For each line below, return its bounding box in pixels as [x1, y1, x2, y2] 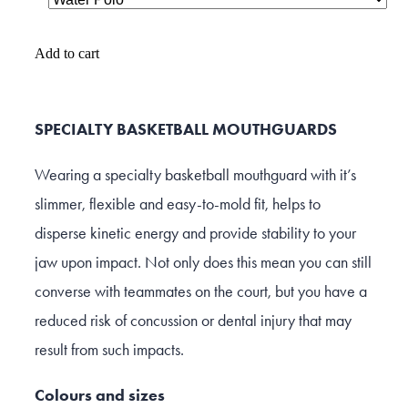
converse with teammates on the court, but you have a [35, 281, 367, 302]
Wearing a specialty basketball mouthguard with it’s [35, 165, 356, 186]
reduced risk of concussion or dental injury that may [35, 311, 352, 331]
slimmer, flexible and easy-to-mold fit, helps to [35, 194, 321, 215]
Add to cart [35, 46, 99, 62]
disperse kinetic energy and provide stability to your [35, 223, 356, 244]
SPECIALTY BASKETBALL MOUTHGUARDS [35, 119, 337, 140]
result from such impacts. [35, 340, 184, 361]
